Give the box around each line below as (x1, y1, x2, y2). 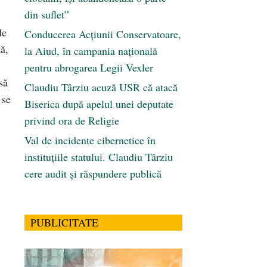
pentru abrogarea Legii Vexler (24, 60, 153, 75)
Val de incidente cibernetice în (24, 133, 156, 148)
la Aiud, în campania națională (24, 44, 157, 58)
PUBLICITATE (30, 215, 98, 230)
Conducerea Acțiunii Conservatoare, (24, 27, 181, 42)
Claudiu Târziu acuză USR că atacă (24, 80, 178, 95)
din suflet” (24, 7, 69, 22)
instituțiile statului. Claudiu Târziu (24, 150, 173, 164)
